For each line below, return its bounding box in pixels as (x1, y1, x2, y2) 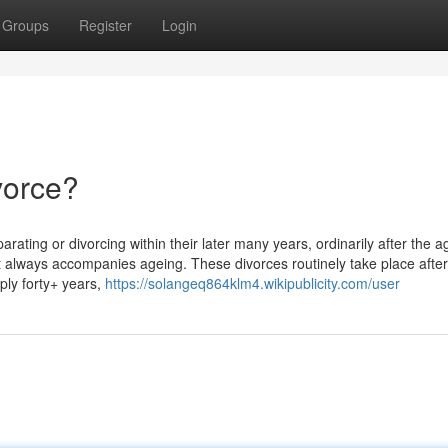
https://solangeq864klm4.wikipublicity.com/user (105, 273, 400, 293)
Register (79, 15, 132, 35)
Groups (2, 15, 49, 35)
